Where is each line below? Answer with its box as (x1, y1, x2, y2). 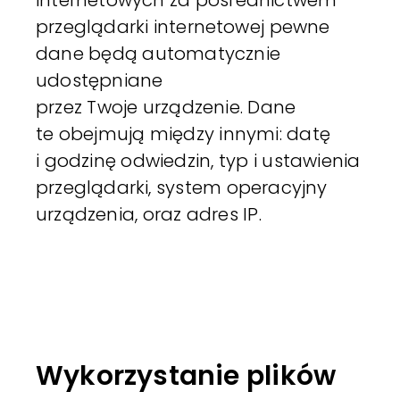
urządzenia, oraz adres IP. (36, 201, 262, 227)
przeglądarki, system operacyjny (36, 174, 328, 200)
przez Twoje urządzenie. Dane (36, 94, 296, 120)
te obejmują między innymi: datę (36, 121, 330, 146)
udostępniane (36, 67, 163, 93)
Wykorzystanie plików (36, 356, 337, 395)
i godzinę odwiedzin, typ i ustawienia (36, 147, 361, 173)
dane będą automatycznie (36, 40, 280, 66)
